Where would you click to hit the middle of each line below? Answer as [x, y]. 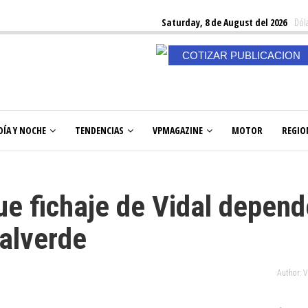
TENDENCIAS [99, 130]
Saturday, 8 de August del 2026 [224, 22]
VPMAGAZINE [178, 130]
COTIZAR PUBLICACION [241, 55]
